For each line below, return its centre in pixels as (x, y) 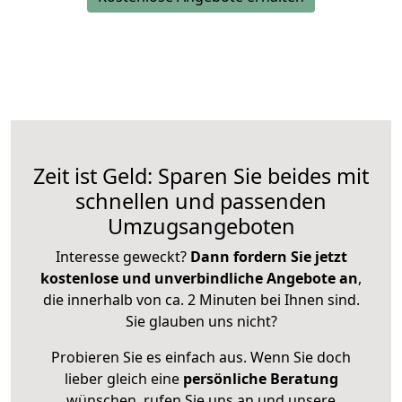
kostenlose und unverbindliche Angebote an (199, 279)
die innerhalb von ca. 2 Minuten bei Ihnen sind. (201, 300)
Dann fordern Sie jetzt (268, 257)
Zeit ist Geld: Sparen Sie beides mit (201, 176)
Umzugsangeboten (201, 227)
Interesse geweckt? (122, 257)
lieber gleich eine (123, 379)
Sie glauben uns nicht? (201, 322)
